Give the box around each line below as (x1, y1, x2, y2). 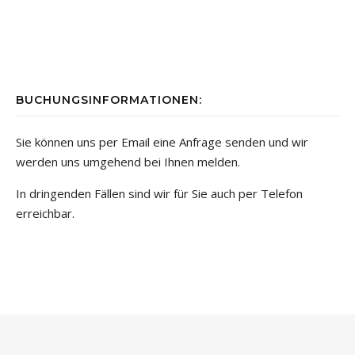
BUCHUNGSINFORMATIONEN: (16, 92, 202, 107)
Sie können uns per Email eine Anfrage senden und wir (16, 133, 308, 150)
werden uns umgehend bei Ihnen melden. (16, 153, 240, 170)
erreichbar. (16, 204, 74, 221)
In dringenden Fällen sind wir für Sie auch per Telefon (16, 185, 303, 201)
